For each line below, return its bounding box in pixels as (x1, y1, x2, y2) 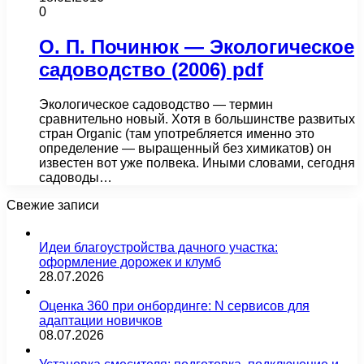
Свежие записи (6, 197, 99, 212)
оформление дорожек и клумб (39, 254, 221, 269)
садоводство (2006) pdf (39, 58, 263, 80)
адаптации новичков (39, 313, 162, 327)
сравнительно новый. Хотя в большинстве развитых (39, 111, 355, 126)
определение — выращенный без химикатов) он (39, 141, 331, 155)
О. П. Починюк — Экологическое (39, 35, 354, 58)
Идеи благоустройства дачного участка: (39, 240, 278, 254)
